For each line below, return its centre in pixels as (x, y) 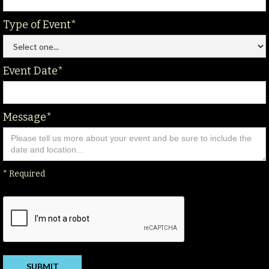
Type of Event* (40, 25)
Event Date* (33, 71)
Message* (27, 117)
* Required (24, 174)
